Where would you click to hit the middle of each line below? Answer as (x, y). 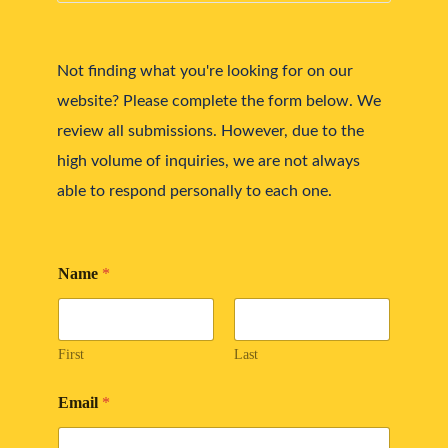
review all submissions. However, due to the (210, 129)
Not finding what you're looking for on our (204, 69)
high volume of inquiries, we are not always (208, 159)
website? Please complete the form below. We (218, 99)
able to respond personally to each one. (194, 189)
